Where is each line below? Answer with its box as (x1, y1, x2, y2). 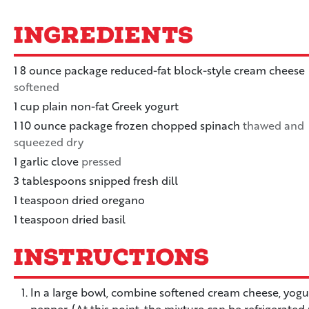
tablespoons (22, 172, 86, 188)
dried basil (72, 211, 126, 227)
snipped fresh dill (89, 172, 178, 188)
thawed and (243, 117, 304, 133)
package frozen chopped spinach (69, 117, 240, 133)
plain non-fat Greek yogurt (42, 98, 179, 114)
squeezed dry (14, 134, 83, 150)
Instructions (14, 242, 210, 272)
